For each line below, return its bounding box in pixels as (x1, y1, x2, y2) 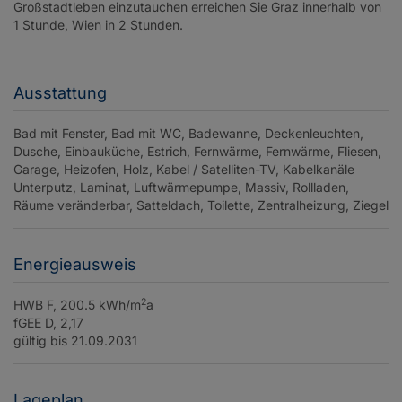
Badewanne (188, 126, 258, 142)
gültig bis (13, 333, 67, 349)
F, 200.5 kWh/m (47, 297, 141, 313)
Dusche (13, 144, 57, 160)
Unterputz (13, 179, 73, 196)
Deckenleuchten (265, 126, 360, 142)
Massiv (245, 179, 285, 196)
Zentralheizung (258, 197, 345, 214)
